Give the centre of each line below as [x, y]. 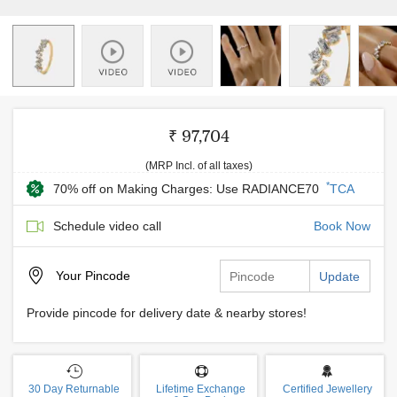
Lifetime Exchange [201, 389]
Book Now [342, 226]
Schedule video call [107, 226]
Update [339, 276]
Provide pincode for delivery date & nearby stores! [167, 313]
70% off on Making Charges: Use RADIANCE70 [188, 189]
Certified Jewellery [327, 389]
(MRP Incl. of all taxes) [198, 166]
